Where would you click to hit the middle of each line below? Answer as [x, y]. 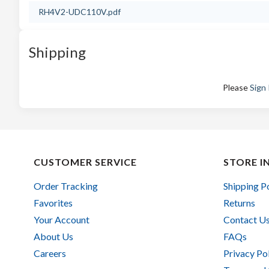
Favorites [53, 203]
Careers [50, 253]
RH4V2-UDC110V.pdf [80, 12]
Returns [239, 203]
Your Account [62, 219]
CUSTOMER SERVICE [85, 162]
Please [236, 87]
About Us [53, 236]
